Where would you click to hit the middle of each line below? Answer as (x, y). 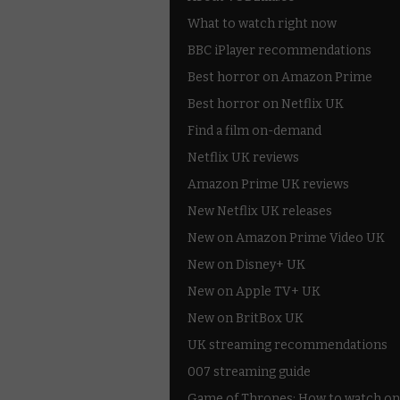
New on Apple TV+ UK (254, 291)
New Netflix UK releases (260, 211)
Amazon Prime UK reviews (268, 184)
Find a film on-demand (254, 130)
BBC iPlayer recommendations (279, 50)
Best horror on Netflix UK (266, 104)
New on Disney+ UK (246, 264)
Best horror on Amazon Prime (280, 77)
